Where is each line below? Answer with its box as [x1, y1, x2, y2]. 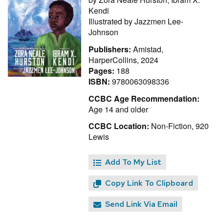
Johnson [88, 26, 118, 38]
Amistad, [133, 43, 163, 55]
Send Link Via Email [105, 199, 177, 210]
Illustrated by [88, 15, 134, 27]
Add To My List [105, 157, 161, 168]
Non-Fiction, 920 [149, 120, 209, 132]
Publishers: [88, 43, 133, 55]
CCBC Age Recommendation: [88, 92, 199, 104]
